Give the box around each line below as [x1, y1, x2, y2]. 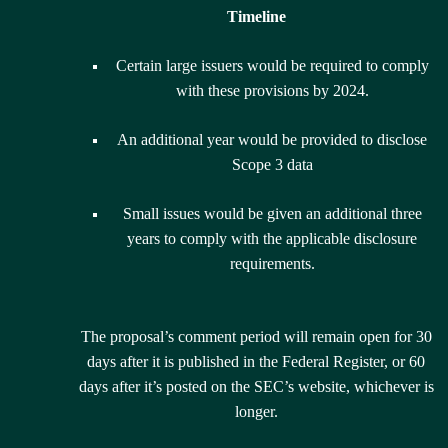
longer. [234, 403, 278, 421]
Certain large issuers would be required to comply [115, 57, 429, 75]
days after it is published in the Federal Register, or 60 [87, 353, 425, 371]
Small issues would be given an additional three [122, 205, 422, 223]
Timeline [226, 8, 286, 26]
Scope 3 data [231, 156, 313, 174]
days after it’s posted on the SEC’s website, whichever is [78, 378, 434, 396]
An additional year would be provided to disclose [117, 131, 427, 149]
